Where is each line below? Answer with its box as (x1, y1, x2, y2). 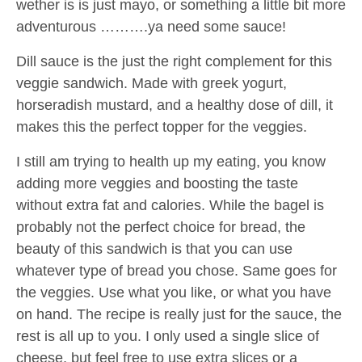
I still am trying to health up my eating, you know (16, 153, 326, 170)
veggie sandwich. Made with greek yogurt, (16, 74, 287, 91)
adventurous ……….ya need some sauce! (16, 18, 286, 35)
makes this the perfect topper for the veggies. (16, 118, 307, 135)
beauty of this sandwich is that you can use (16, 240, 293, 257)
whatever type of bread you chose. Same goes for (16, 262, 337, 279)
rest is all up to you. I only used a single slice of (16, 327, 319, 344)
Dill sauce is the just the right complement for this (16, 53, 332, 69)
